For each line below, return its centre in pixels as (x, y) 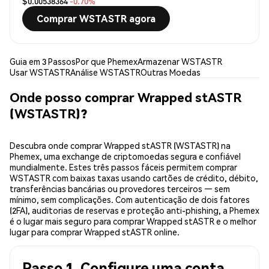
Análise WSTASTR (105, 72)
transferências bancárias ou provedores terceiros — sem (120, 189)
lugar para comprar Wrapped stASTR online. (95, 232)
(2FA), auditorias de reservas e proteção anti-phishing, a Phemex (134, 210)
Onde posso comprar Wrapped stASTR (125, 97)
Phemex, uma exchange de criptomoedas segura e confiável (125, 156)
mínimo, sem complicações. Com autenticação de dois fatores (130, 200)
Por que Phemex (107, 62)
